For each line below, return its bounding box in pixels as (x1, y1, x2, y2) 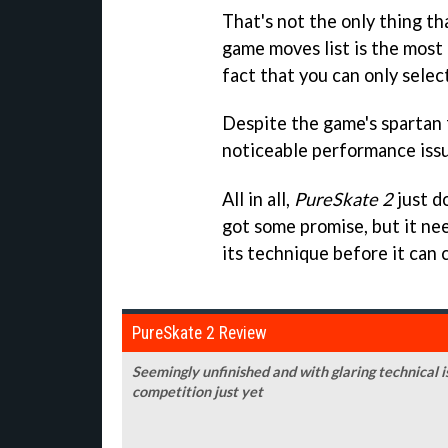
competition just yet (132, 383, 263, 401)
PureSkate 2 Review (132, 323, 267, 344)
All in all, (222, 188, 294, 211)
